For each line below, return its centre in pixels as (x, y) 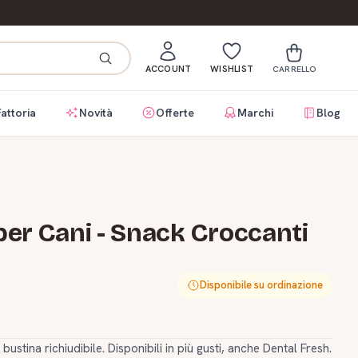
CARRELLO (294, 69)
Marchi (255, 113)
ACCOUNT (168, 69)
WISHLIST (232, 69)
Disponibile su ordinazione (261, 285)
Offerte (175, 113)
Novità (96, 113)
